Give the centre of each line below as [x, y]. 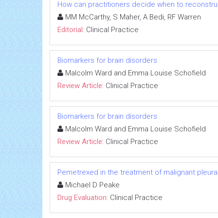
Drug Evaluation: [83, 197]
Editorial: [71, 29]
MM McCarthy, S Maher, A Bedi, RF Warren [132, 17]
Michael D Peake [91, 185]
